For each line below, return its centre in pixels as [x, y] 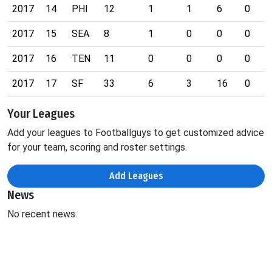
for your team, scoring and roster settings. [97, 148]
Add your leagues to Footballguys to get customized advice [136, 133]
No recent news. [42, 214]
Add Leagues [136, 176]
